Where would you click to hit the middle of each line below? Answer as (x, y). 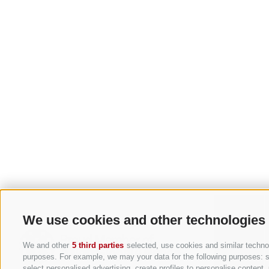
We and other (47, 246)
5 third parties (98, 246)
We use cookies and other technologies (144, 220)
